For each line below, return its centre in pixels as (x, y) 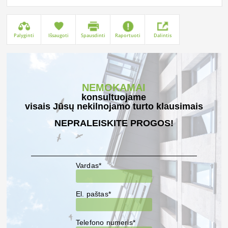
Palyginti (24, 36)
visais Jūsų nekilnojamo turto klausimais (114, 107)
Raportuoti (128, 36)
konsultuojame (114, 97)
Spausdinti (93, 36)
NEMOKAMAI (114, 88)
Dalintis (162, 36)
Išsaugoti (59, 36)
